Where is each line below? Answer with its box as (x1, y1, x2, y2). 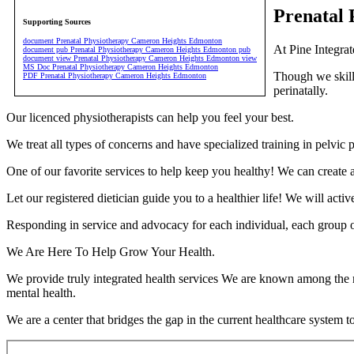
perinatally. (273, 84, 328, 98)
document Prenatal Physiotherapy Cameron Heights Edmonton (23, 36, 222, 45)
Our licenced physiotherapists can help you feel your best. (6, 111, 294, 125)
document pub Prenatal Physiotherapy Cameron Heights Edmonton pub (23, 45, 250, 54)
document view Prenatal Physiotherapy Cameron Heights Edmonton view (23, 54, 257, 62)
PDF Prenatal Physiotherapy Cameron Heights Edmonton (23, 71, 206, 80)
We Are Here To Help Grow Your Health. (6, 245, 215, 259)
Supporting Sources (23, 17, 91, 26)
